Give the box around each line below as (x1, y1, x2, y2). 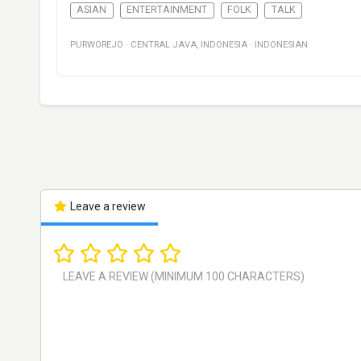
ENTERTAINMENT (127, 4, 208, 16)
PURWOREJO (70, 39, 123, 51)
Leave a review (67, 200, 146, 214)
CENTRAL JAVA (131, 39, 197, 51)
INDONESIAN (255, 39, 308, 51)
